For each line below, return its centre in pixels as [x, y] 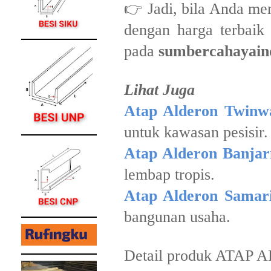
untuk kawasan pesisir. [196, 132]
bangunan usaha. [177, 217]
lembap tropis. [169, 175]
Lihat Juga [159, 90]
